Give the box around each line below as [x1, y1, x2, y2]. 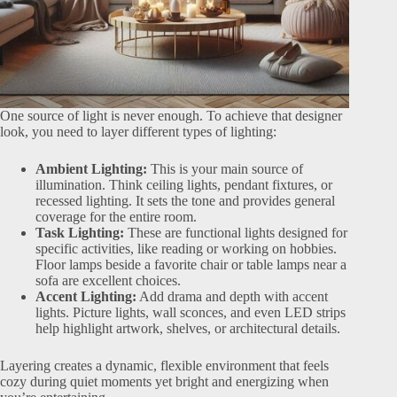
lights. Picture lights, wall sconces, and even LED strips [35, 305, 346, 321]
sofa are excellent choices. [35, 273, 181, 289]
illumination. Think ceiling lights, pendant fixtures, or [35, 177, 332, 193]
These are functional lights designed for [124, 225, 347, 241]
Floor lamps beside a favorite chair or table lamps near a [35, 257, 346, 273]
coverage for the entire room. [35, 209, 197, 225]
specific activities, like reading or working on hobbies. [35, 241, 337, 257]
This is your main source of [147, 161, 303, 177]
